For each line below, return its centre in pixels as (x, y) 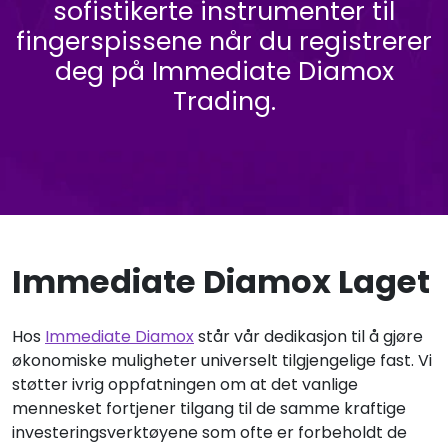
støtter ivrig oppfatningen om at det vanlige (185, 384)
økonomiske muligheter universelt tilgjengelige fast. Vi (222, 360)
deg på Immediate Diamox (224, 71)
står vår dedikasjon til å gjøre (308, 336)
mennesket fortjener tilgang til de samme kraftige (209, 408)
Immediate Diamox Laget (221, 281)
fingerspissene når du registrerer (224, 41)
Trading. (224, 101)
